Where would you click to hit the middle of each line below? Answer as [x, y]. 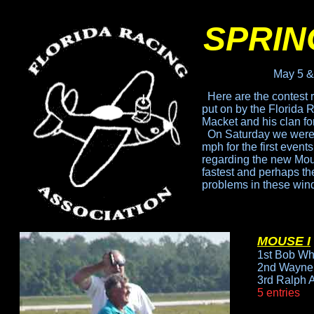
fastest [218, 172]
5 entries [279, 293]
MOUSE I [284, 241]
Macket [221, 122]
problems [226, 185]
